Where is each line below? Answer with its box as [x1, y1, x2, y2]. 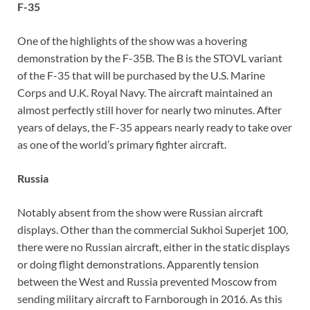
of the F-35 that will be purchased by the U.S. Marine [17, 69, 265, 82]
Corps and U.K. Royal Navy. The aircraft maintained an [17, 86, 273, 100]
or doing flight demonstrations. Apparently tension [17, 257, 259, 271]
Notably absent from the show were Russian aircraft [17, 206, 263, 219]
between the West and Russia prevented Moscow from [17, 275, 277, 289]
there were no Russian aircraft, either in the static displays [17, 240, 290, 254]
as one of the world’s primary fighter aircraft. [17, 138, 226, 152]
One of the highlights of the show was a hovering [17, 34, 247, 48]
